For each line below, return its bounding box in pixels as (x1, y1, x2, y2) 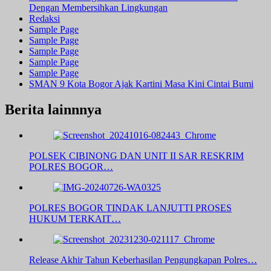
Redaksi (29, 13, 60, 24)
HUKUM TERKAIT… (29, 214, 121, 224)
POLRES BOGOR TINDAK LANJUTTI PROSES (29, 203, 232, 214)
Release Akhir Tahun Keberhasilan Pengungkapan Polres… (29, 255, 257, 266)
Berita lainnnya (5, 102, 102, 118)
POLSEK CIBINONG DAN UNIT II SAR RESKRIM (29, 151, 244, 162)
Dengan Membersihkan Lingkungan (29, 2, 168, 13)
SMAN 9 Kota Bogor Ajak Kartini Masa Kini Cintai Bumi (29, 79, 253, 90)
